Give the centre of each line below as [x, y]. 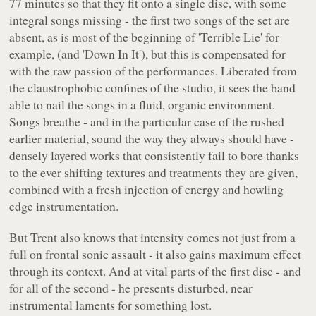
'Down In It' [112, 53]
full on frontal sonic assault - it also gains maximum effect [156, 254]
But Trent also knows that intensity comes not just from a [153, 237]
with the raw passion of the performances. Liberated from [153, 70]
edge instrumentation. [64, 206]
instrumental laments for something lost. [111, 304]
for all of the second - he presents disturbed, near [131, 287]
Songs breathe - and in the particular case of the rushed [147, 121]
